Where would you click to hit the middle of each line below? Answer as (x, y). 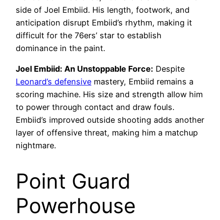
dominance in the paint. (60, 48)
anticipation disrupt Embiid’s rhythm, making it (104, 22)
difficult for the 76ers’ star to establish (89, 35)
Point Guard (73, 181)
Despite (169, 69)
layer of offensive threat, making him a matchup (107, 133)
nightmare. (36, 146)
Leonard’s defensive (54, 82)
